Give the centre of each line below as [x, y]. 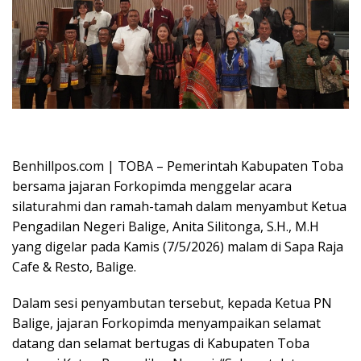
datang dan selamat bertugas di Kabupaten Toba [161, 343]
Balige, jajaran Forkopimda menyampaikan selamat [166, 323]
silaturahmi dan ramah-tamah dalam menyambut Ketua [179, 206]
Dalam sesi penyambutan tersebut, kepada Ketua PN [172, 303]
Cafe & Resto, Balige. [74, 266]
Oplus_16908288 [50, 122]
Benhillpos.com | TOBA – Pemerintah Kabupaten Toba [178, 166]
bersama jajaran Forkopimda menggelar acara [152, 186]
